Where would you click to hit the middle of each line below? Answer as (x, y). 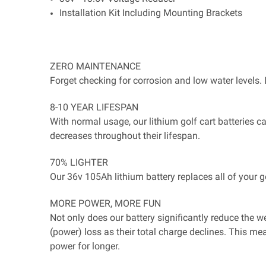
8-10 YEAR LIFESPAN (94, 107)
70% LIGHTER (79, 163)
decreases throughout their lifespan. (125, 136)
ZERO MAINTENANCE (95, 66)
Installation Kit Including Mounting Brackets (151, 13)
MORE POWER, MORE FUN (105, 204)
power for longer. (85, 246)
